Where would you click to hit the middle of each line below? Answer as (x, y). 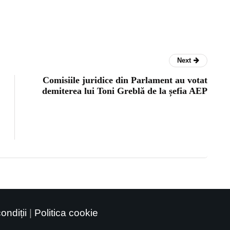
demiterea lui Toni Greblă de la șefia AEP (125, 91)
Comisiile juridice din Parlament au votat (125, 80)
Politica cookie (66, 213)
